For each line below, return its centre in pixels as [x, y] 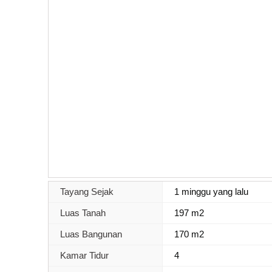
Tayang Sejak [87, 191]
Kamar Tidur [84, 255]
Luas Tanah [83, 212]
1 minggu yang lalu [212, 191]
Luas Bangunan [91, 234]
